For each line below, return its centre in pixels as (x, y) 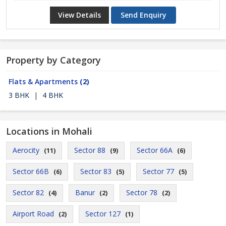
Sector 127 (103, 214)
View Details (79, 15)
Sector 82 (28, 192)
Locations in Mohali (49, 131)
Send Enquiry (144, 15)
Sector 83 (96, 171)
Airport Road (33, 214)
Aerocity (26, 150)
